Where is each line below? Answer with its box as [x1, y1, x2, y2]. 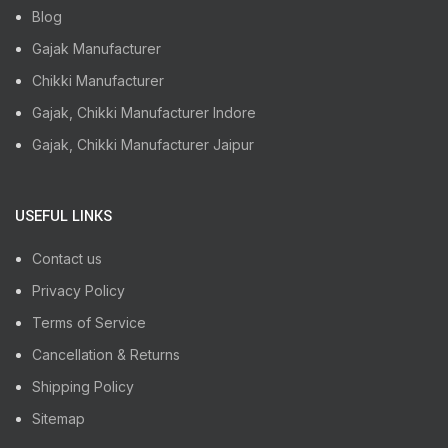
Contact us [32, 249, 102, 267]
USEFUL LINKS [15, 205, 112, 227]
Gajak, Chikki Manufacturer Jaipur [32, 135, 254, 153]
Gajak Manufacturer [32, 39, 161, 57]
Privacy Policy [32, 281, 125, 299]
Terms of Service [32, 313, 146, 331]
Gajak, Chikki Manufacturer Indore [32, 103, 256, 121]
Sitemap [32, 409, 85, 427]
